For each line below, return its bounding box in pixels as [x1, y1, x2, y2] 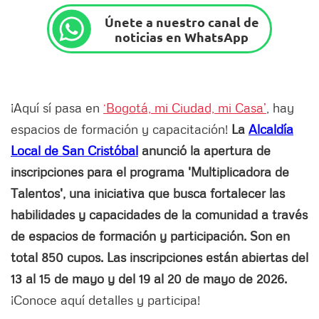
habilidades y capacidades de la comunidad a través [11, 206, 308, 223]
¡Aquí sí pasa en [11, 100, 103, 116]
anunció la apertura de [138, 142, 271, 159]
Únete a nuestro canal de [104, 13, 259, 30]
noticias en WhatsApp [115, 28, 249, 45]
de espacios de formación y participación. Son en [11, 228, 290, 244]
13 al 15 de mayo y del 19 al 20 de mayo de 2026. [11, 271, 287, 287]
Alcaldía [249, 121, 293, 137]
